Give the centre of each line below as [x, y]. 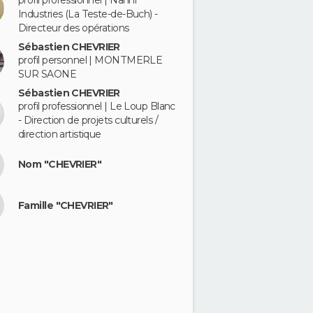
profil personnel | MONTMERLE [90, 60]
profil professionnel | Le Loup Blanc [97, 106]
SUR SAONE [47, 74]
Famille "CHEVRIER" [66, 205]
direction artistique [60, 134]
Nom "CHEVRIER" [60, 164]
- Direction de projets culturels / [88, 120]
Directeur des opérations [74, 28]
